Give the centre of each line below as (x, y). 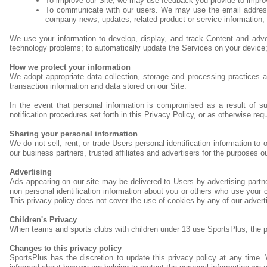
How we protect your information (70, 67)
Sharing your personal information (74, 134)
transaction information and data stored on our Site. (98, 86)
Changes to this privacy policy (66, 248)
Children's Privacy (43, 220)
